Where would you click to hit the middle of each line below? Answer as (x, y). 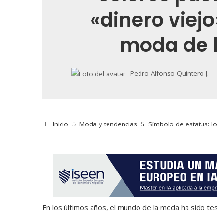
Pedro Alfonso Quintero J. (169, 73)
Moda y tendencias (108, 124)
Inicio (60, 124)
